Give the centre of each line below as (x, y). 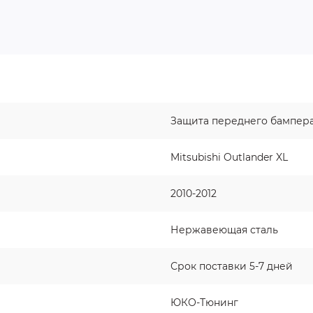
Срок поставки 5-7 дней (232, 266)
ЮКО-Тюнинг (204, 303)
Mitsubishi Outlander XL (229, 157)
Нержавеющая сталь (224, 230)
